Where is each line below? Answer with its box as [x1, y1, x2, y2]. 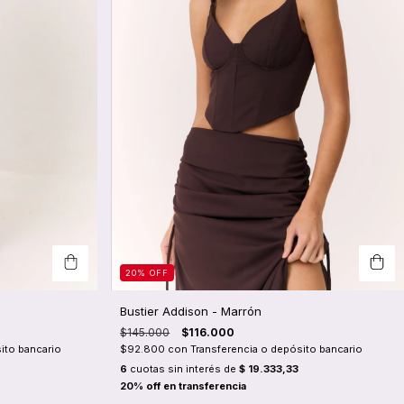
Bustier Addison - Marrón [120, 303, 262, 318]
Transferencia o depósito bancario [190, 342, 363, 355]
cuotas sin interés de [127, 362, 240, 375]
